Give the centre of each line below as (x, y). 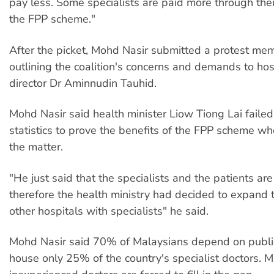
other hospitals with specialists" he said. (109, 211)
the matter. (36, 147)
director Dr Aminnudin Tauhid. (83, 83)
